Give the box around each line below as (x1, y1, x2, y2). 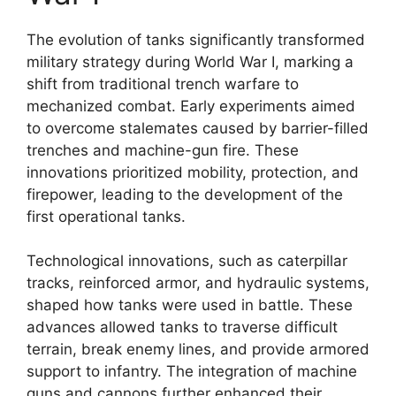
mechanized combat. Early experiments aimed (27, 96, 355, 115)
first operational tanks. (27, 207, 186, 225)
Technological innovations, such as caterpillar (27, 252, 347, 270)
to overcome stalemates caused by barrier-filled (27, 118, 369, 137)
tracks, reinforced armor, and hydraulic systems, (27, 274, 369, 292)
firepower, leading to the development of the (27, 185, 343, 203)
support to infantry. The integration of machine (27, 362, 357, 380)
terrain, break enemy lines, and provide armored (27, 340, 369, 358)
